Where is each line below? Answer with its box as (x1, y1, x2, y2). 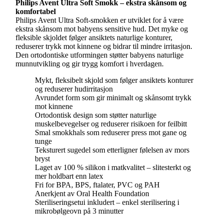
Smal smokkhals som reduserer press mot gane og (35, 128, 186, 137)
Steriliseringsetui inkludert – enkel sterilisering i (35, 198, 179, 206)
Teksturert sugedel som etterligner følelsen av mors (35, 146, 189, 154)
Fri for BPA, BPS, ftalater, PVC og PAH (35, 181, 160, 189)
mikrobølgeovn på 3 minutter (35, 207, 124, 215)
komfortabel (15, 7, 56, 15)
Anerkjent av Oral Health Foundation (35, 189, 149, 198)
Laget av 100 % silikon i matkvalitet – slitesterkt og (35, 163, 191, 171)
